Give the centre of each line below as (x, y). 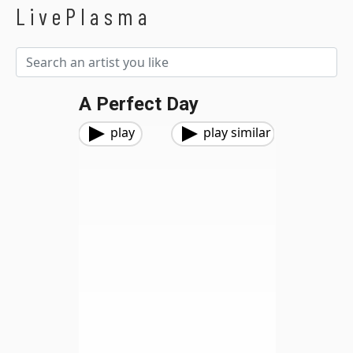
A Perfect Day (138, 104)
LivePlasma (84, 16)
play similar (237, 132)
